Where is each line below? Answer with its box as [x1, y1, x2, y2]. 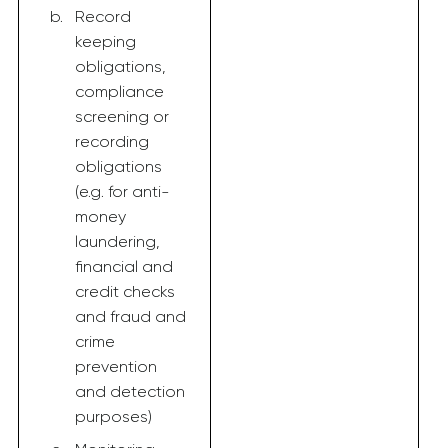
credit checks [75, 282, 175, 301]
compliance [75, 82, 164, 101]
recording [75, 132, 149, 151]
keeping [75, 32, 136, 51]
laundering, [75, 232, 160, 251]
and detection [75, 382, 185, 401]
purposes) [75, 407, 152, 426]
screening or [75, 107, 169, 126]
